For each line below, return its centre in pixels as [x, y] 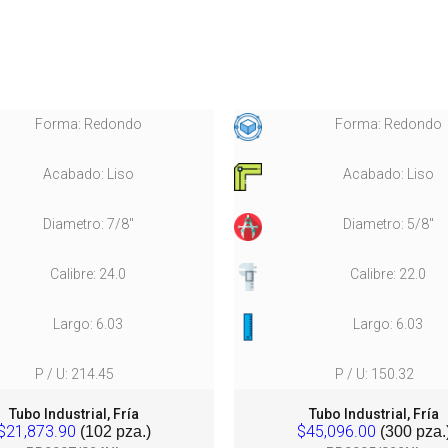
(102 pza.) [113, 431]
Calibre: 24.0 [88, 274]
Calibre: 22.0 [388, 274]
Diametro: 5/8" [388, 224]
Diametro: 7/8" [88, 224]
